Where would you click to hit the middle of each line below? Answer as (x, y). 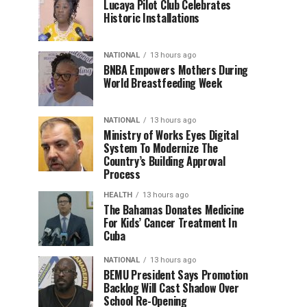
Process (122, 174)
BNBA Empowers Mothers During (176, 70)
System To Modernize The (161, 148)
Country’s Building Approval (164, 161)
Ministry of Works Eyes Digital (171, 135)
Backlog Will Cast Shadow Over (171, 288)
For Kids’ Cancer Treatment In (170, 223)
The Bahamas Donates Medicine (174, 210)
